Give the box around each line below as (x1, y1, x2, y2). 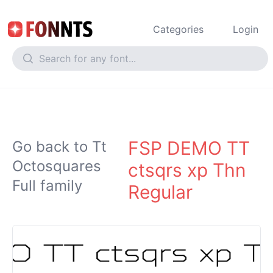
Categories (153, 23, 204, 35)
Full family (12, 177, 82, 194)
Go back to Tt (12, 138, 107, 155)
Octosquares (12, 157, 101, 175)
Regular (127, 181, 193, 203)
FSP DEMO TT (127, 137, 250, 159)
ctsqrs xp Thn (127, 159, 246, 181)
